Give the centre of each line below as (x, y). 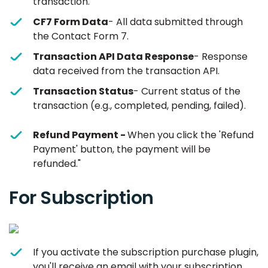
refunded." (57, 164)
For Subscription (81, 198)
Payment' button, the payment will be (122, 150)
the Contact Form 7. (81, 36)
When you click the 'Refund (191, 135)
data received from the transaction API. (126, 71)
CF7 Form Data (71, 22)
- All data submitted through (176, 22)
